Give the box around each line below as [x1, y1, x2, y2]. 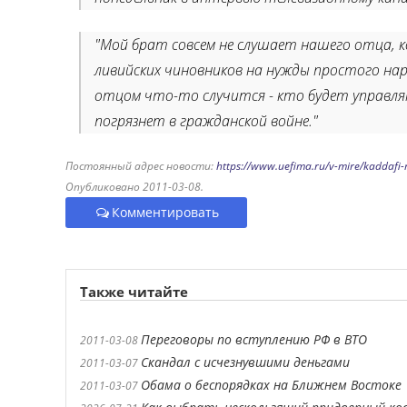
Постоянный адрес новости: [65, 158, 216, 174]
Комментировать [112, 203, 219, 221]
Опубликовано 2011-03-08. [65, 179, 203, 194]
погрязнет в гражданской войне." [94, 111, 318, 131]
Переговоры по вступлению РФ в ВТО [141, 331, 367, 348]
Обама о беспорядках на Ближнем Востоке [141, 376, 402, 393]
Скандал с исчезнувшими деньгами [141, 353, 350, 371]
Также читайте [80, 283, 188, 301]
